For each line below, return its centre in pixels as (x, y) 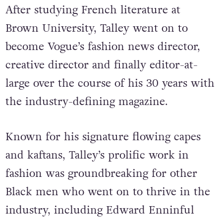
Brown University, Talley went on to (96, 28)
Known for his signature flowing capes (103, 137)
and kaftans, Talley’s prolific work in (97, 155)
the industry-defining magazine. (86, 102)
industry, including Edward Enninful (100, 210)
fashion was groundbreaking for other (101, 173)
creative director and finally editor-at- (101, 65)
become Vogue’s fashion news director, (103, 47)
